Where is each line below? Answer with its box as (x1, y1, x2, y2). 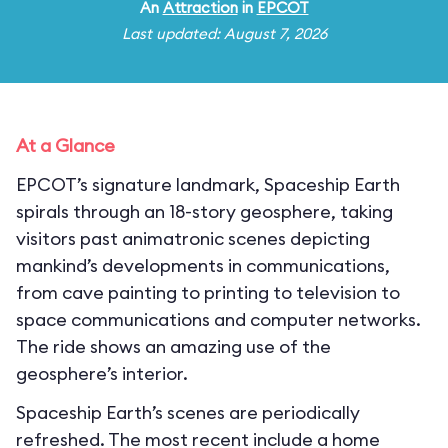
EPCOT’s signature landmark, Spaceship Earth (16, 173, 400, 196)
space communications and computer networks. (16, 308, 421, 331)
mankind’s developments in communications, (16, 254, 390, 277)
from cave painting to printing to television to (16, 281, 400, 304)
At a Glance (16, 134, 115, 157)
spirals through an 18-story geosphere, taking (16, 200, 393, 223)
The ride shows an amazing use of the (16, 335, 331, 358)
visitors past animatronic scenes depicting (16, 227, 370, 250)
